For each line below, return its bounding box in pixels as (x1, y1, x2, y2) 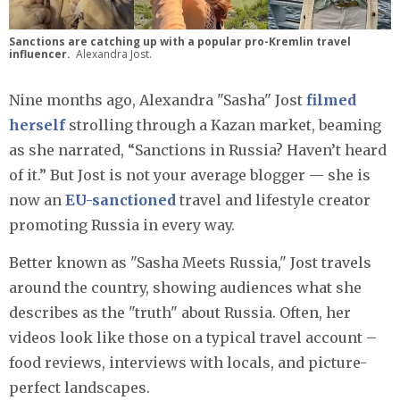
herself (9, 116, 65, 135)
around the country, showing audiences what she (9, 279, 362, 297)
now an (9, 191, 65, 210)
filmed (306, 91, 356, 110)
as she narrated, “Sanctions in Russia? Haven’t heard (9, 141, 387, 160)
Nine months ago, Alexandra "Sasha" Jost (9, 91, 306, 110)
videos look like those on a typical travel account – (9, 329, 377, 347)
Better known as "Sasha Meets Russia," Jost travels (9, 254, 371, 272)
